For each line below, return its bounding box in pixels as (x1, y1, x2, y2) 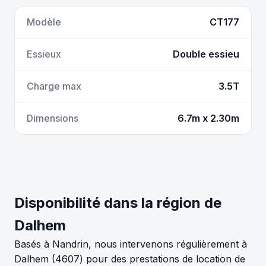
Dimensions (27, 112, 78, 124)
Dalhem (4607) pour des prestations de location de (14, 252, 245, 265)
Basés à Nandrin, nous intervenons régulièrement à (14, 237, 247, 250)
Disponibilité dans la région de (14, 194, 221, 211)
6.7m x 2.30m (178, 112, 239, 124)
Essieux (27, 47, 61, 60)
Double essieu (173, 47, 239, 60)
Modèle (27, 15, 61, 28)
